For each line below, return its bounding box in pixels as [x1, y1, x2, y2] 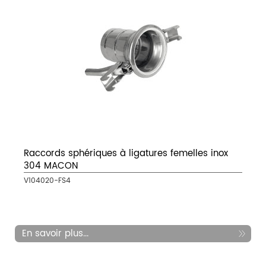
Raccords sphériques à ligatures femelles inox [24, 146, 228, 161]
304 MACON [24, 159, 78, 174]
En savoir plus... [22, 226, 88, 242]
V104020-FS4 [24, 175, 71, 187]
